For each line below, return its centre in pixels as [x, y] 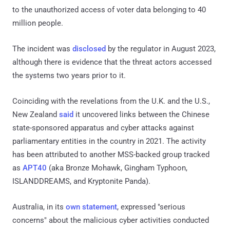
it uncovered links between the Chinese [141, 114]
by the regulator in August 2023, [161, 49]
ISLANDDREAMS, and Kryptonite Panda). [81, 181]
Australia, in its [39, 207]
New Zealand [36, 114]
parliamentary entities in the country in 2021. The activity [109, 141]
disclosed [89, 49]
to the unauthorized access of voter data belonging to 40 [109, 9]
